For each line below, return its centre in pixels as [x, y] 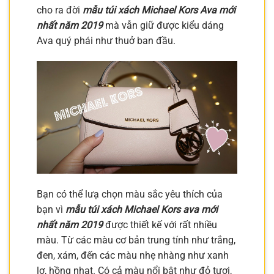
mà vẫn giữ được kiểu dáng [163, 25]
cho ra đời [60, 10]
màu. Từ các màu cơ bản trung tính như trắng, [136, 240]
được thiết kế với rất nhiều [160, 225]
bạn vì [51, 210]
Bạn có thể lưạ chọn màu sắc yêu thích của [130, 194]
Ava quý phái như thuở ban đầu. [106, 40]
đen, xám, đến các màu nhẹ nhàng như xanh [133, 256]
